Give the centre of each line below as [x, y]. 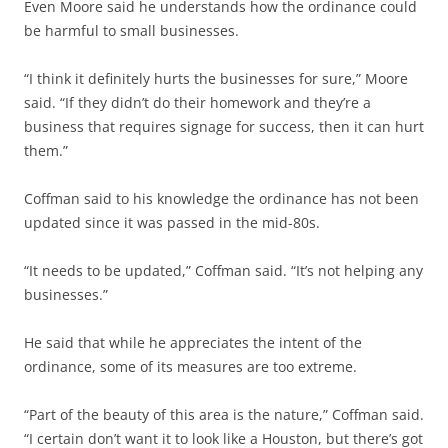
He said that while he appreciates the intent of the [193, 343]
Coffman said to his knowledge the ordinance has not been [221, 199]
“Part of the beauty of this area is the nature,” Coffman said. [224, 415]
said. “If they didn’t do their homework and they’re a [197, 103]
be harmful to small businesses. [131, 31]
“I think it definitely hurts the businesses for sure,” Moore [216, 79]
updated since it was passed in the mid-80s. [172, 223]
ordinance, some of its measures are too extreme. [190, 367]
